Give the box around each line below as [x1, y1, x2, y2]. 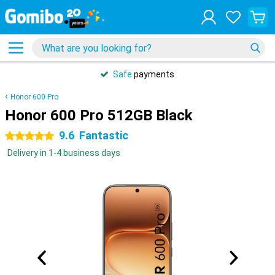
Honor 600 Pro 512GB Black [5, 107, 193, 124]
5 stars [5, 131, 33, 141]
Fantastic [79, 129, 128, 142]
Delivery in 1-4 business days [7, 148, 120, 158]
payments [132, 69, 174, 79]
